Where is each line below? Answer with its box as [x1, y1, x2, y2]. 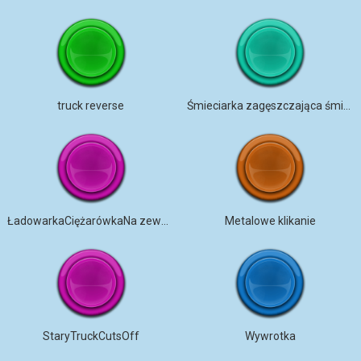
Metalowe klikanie [224, 214, 316, 227]
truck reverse [57, 99, 125, 112]
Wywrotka [244, 330, 296, 342]
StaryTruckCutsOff [42, 330, 139, 342]
